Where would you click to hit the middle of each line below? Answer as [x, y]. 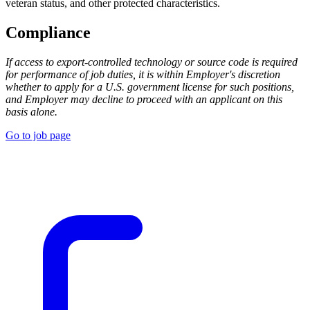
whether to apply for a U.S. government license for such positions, [150, 87]
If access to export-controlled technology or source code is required [152, 62]
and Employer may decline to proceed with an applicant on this [144, 100]
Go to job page [38, 136]
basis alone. [31, 112]
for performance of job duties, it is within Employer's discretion [143, 75]
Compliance [48, 33]
